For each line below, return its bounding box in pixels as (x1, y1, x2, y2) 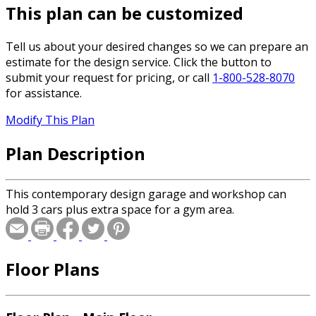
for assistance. (6, 85, 82, 102)
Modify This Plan (6, 112, 95, 128)
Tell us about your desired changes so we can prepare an (6, 39, 308, 55)
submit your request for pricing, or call (6, 70, 212, 86)
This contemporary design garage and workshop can (6, 186, 286, 202)
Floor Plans (6, 257, 99, 281)
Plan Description (6, 141, 145, 165)
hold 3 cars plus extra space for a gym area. (6, 201, 234, 217)
